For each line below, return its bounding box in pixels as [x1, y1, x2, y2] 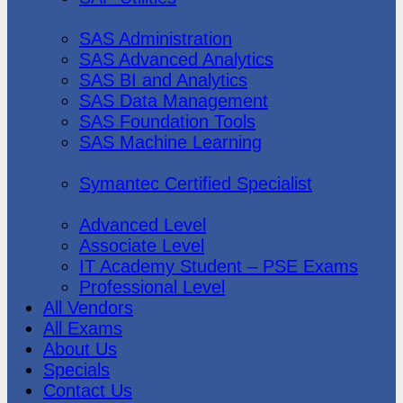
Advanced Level [79, 214, 206, 235]
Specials [43, 359, 110, 380]
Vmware [43, 193, 109, 214]
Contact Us [43, 380, 132, 400]
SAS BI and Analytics [79, 69, 247, 90]
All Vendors [43, 297, 133, 318]
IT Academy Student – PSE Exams [79, 255, 358, 276]
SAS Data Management [79, 90, 268, 111]
